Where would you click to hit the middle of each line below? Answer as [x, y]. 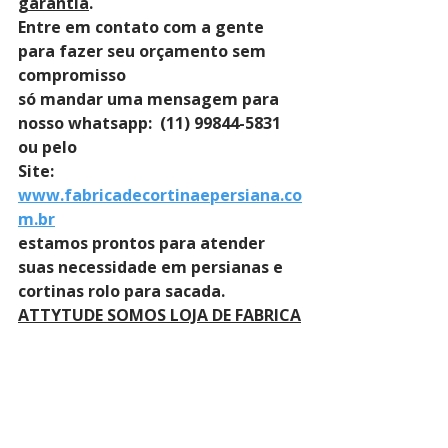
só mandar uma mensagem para [150, 99]
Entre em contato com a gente [143, 27]
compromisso [74, 75]
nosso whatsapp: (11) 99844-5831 [151, 123]
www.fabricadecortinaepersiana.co [160, 195]
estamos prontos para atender [143, 243]
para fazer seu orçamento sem [144, 51]
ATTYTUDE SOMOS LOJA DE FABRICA [159, 315]
